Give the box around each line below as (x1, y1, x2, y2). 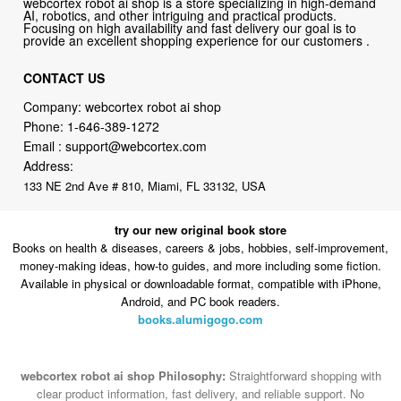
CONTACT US (23, 68, 106, 87)
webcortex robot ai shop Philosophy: (20, 367, 226, 385)
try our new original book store (115, 221, 286, 239)
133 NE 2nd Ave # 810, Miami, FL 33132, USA (23, 176, 267, 194)
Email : (23, 136, 66, 155)
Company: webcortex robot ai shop (23, 97, 222, 115)
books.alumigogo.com (138, 311, 263, 328)
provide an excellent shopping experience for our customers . (23, 30, 371, 49)
